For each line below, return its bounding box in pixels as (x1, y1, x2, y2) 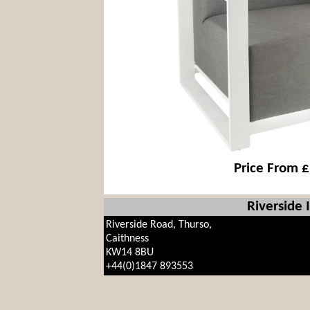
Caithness (106, 233, 149, 244)
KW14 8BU (106, 247, 154, 258)
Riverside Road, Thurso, (106, 219, 212, 230)
